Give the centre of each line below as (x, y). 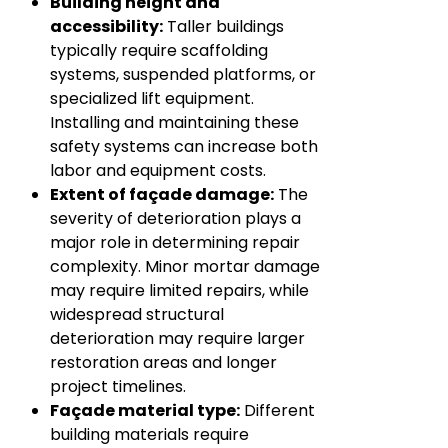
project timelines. (118, 387)
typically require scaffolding (159, 51)
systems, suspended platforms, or (183, 75)
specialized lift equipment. (152, 99)
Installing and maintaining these (174, 123)
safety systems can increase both (184, 147)
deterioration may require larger (177, 339)
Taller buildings (223, 27)
